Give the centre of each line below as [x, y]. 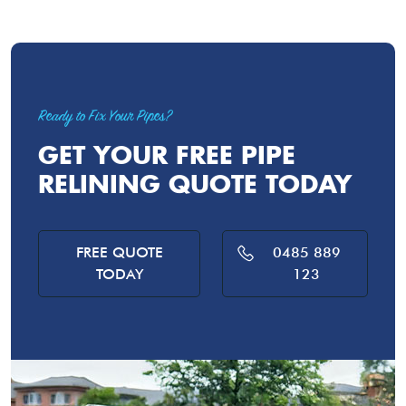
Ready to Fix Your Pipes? [105, 117]
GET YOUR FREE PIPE [167, 154]
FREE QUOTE [119, 252]
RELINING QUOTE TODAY [195, 183]
